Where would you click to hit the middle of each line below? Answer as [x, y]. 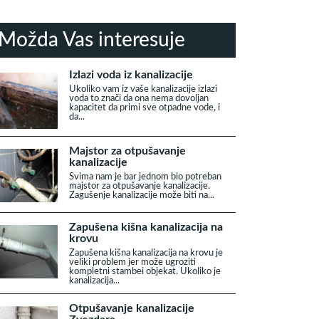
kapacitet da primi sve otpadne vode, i [145, 108]
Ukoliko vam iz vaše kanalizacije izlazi [143, 89]
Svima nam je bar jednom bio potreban [145, 177]
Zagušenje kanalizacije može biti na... [142, 195]
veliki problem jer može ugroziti [132, 262]
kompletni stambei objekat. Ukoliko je [145, 271]
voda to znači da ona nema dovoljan [139, 98]
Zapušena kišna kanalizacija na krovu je [146, 253]
